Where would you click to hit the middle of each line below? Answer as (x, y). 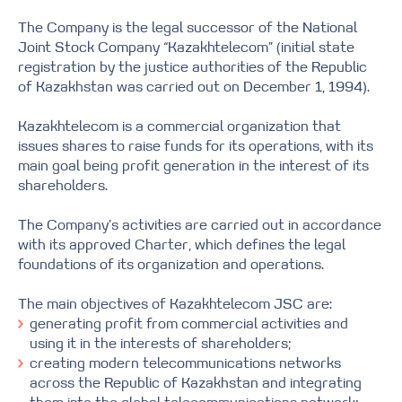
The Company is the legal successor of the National (188, 29)
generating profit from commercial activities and (189, 325)
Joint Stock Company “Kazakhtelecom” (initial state (186, 48)
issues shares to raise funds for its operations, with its (196, 147)
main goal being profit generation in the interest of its (193, 167)
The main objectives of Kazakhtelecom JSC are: (175, 305)
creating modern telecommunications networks (185, 364)
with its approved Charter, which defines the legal (182, 246)
